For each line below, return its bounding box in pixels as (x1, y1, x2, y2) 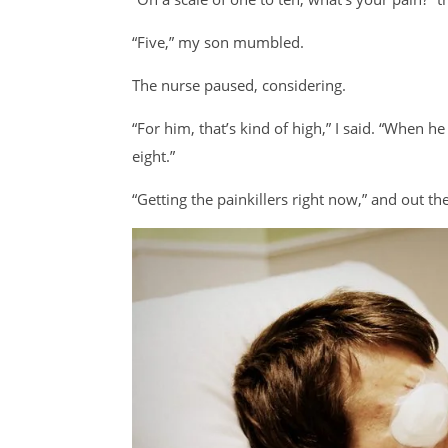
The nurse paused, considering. (132, 75, 346, 96)
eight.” (132, 146, 179, 167)
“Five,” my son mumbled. (132, 32, 304, 53)
